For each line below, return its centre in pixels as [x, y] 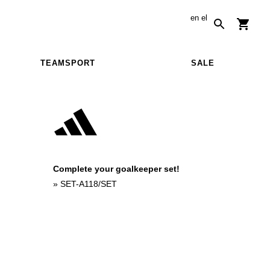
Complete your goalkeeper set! [116, 168]
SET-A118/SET [89, 184]
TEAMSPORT [67, 63]
